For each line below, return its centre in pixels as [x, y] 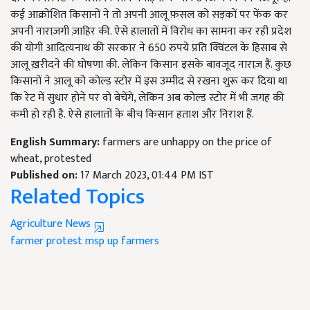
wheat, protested [51, 159]
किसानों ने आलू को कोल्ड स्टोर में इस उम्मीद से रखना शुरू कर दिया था [149, 82]
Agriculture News [52, 224]
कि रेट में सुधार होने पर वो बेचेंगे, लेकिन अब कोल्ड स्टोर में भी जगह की [147, 98]
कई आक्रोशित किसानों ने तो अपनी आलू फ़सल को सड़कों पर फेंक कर [149, 15]
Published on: [45, 176]
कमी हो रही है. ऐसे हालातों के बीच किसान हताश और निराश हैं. [132, 115]
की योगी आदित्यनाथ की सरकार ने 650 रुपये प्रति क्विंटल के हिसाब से [149, 48]
